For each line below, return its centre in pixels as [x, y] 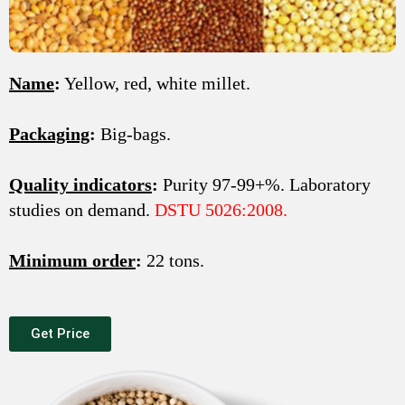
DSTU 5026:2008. [221, 209]
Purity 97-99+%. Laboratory [264, 184]
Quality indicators [80, 184]
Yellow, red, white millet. [155, 83]
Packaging [49, 133]
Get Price [60, 333]
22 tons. [173, 260]
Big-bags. [133, 133]
